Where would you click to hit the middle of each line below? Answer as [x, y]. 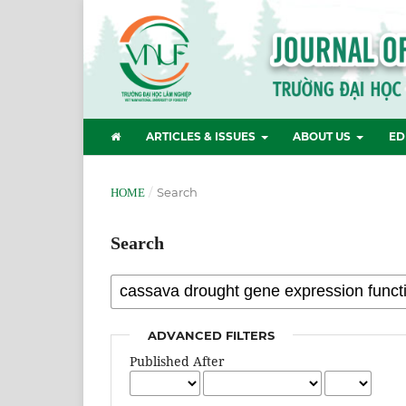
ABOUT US [324, 136]
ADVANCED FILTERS [212, 335]
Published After [178, 361]
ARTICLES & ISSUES [202, 136]
